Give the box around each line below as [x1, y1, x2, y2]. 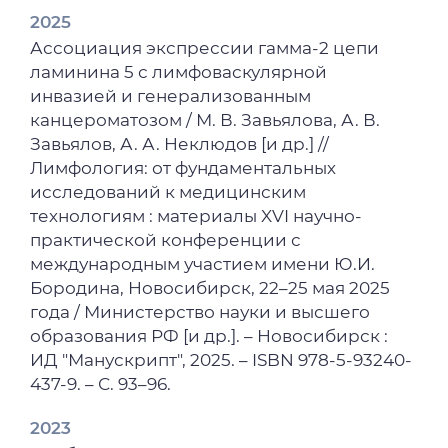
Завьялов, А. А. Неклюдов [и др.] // [30, 133, 330, 154]
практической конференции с [30, 229, 302, 250]
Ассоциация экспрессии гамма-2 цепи [30, 37, 380, 58]
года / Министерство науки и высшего [30, 301, 371, 322]
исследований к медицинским [30, 181, 307, 202]
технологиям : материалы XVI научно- [30, 205, 363, 226]
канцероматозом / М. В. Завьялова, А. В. [30, 109, 381, 130]
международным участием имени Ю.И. [30, 253, 376, 274]
